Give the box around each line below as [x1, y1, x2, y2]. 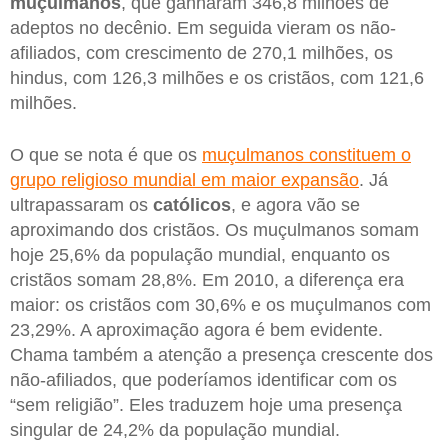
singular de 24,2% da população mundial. [10, 419, 340, 440]
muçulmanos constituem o [202, 144, 411, 165]
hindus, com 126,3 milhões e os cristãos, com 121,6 [10, 68, 424, 89]
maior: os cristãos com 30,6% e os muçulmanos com [10, 294, 431, 315]
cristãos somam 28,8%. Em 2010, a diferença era [10, 269, 404, 290]
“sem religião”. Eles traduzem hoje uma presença [10, 394, 402, 415]
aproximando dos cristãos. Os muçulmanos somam [10, 219, 419, 240]
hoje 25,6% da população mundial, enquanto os [10, 244, 390, 265]
